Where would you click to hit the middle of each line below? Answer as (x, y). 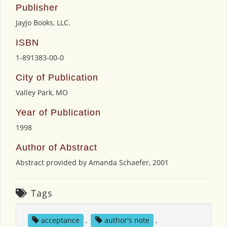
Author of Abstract (56, 147)
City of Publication (57, 77)
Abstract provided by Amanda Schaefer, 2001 (92, 162)
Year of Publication (58, 112)
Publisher (37, 7)
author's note (127, 220)
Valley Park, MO (42, 92)
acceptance (60, 220)
